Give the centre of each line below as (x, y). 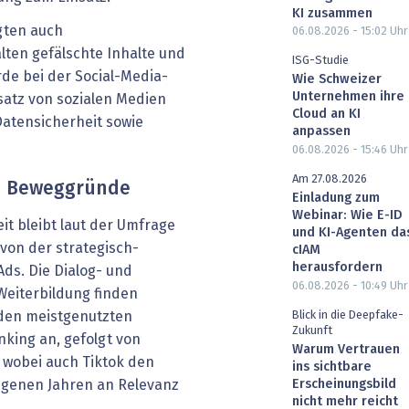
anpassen (321, 132)
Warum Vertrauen (346, 349)
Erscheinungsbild (344, 384)
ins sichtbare (332, 367)
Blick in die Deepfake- (348, 315)
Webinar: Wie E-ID (347, 216)
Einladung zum (336, 199)
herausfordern (337, 268)
